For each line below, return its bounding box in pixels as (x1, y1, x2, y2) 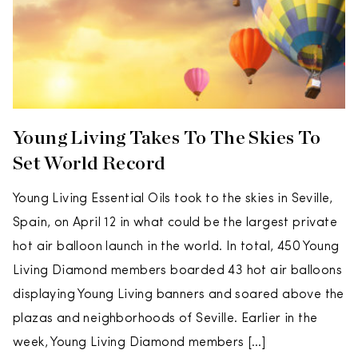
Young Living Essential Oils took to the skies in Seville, (13, 193, 333, 205)
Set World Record (13, 151, 166, 174)
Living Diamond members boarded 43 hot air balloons (13, 265, 342, 277)
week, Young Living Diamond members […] (13, 336, 266, 349)
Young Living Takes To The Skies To (13, 125, 321, 149)
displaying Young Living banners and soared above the (13, 288, 344, 301)
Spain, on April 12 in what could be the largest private (13, 217, 337, 229)
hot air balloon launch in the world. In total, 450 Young (13, 241, 340, 253)
